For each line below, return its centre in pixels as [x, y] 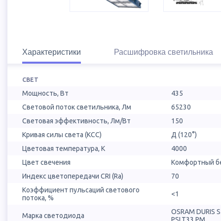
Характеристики [52, 52]
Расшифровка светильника [164, 52]
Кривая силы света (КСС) [62, 135]
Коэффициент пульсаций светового [81, 190]
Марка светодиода [53, 216]
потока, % [38, 198]
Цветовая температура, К [64, 149]
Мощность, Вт [45, 93]
